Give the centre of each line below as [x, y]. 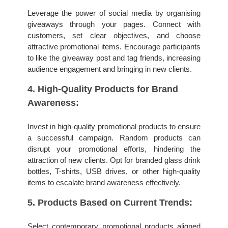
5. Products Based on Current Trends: [110, 202]
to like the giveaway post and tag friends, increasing [114, 58]
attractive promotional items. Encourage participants [114, 47]
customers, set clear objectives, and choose [114, 36]
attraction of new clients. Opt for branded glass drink [114, 160]
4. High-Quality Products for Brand [103, 89]
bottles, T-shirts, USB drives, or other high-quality [114, 171]
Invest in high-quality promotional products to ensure [114, 126]
